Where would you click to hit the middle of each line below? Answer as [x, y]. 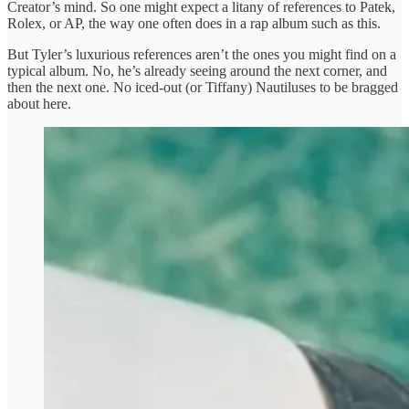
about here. [39, 103]
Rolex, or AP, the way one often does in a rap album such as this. [194, 23]
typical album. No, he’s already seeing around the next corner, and [197, 70]
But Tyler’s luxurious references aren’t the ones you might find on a [202, 54]
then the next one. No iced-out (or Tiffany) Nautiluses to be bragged [203, 87]
